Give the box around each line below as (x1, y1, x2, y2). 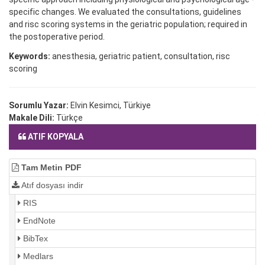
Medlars (21, 251, 53, 261)
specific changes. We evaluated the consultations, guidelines (9, 7, 241, 17)
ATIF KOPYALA (28, 132, 83, 142)
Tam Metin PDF (19, 163, 82, 173)
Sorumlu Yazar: (9, 101, 70, 111)
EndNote (21, 216, 56, 226)
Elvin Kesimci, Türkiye (70, 101, 151, 111)
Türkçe (56, 113, 83, 123)
